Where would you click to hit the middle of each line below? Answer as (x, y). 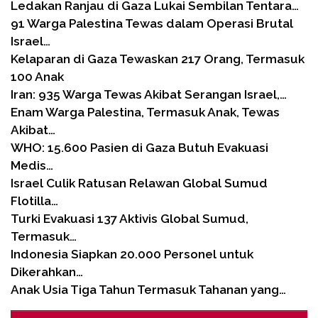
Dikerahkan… (47, 272)
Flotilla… (34, 201)
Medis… (32, 165)
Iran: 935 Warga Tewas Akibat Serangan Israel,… (149, 94)
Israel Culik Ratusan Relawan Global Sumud (139, 183)
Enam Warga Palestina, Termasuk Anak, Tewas (145, 112)
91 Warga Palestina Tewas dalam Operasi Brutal (152, 23)
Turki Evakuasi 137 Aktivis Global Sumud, (130, 218)
